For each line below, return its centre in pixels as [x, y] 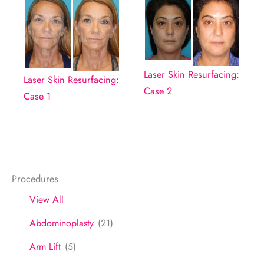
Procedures [35, 179]
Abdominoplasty [62, 223]
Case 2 [158, 91]
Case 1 [37, 96]
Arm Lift [45, 247]
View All [47, 200]
